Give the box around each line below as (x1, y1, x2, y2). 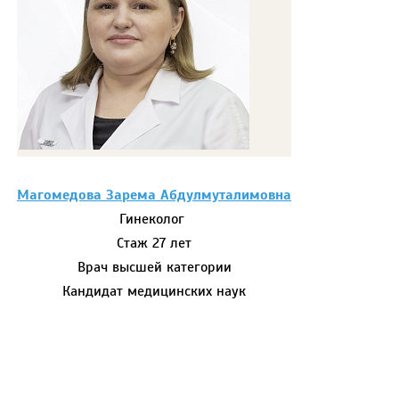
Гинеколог (119, 210, 189, 229)
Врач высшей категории (77, 258, 232, 277)
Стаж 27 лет (117, 234, 191, 253)
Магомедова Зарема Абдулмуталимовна (17, 186, 291, 205)
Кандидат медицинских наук (62, 282, 246, 301)
